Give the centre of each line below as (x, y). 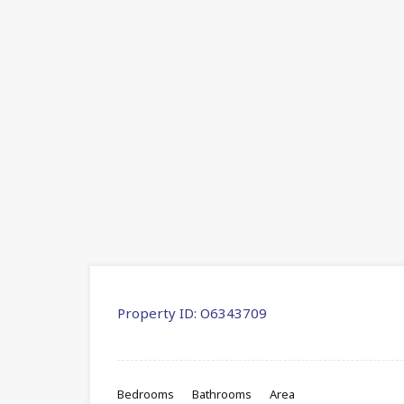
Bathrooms (222, 394)
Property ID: (157, 312)
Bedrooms (146, 394)
